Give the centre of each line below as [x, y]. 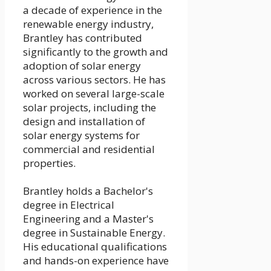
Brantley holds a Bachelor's [88, 191]
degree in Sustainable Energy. [94, 232]
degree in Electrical [69, 204]
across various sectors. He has [94, 79]
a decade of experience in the [93, 10]
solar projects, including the [90, 107]
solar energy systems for [81, 135]
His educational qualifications [95, 246]
